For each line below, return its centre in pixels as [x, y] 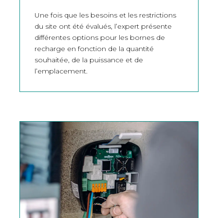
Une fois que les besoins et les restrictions [105, 15]
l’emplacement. [61, 71]
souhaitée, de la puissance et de [89, 60]
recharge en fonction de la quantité [94, 49]
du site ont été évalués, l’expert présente [103, 27]
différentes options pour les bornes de [100, 38]
